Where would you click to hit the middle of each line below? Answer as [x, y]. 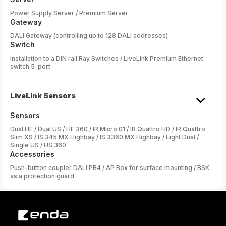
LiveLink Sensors [43, 95]
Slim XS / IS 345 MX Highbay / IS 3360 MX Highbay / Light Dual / [104, 137]
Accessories [32, 154]
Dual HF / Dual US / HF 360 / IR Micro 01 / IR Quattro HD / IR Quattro [108, 129]
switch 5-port [30, 66]
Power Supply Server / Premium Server [69, 13]
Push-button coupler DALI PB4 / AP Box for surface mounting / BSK [110, 167]
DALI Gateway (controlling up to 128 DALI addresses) [89, 35]
